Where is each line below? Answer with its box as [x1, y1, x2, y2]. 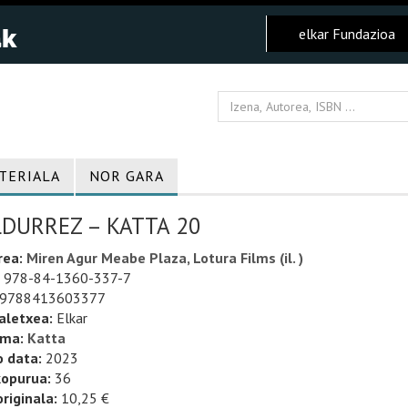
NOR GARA [89, 167, 164, 185]
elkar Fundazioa [299, 25, 395, 43]
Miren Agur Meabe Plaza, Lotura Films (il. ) [25, 249, 303, 267]
